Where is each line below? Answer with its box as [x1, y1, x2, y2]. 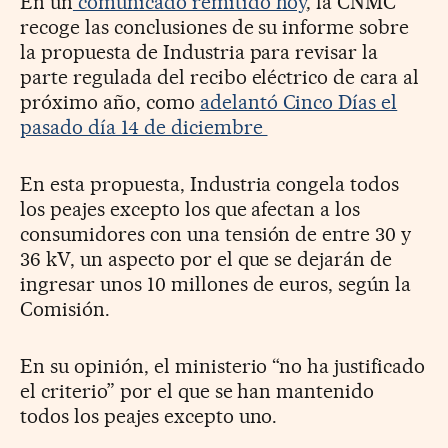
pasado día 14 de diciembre [20, 115, 268, 140]
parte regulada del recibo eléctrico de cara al [20, 65, 420, 90]
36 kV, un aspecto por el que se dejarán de [20, 247, 393, 272]
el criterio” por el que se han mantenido [20, 379, 375, 404]
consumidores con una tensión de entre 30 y [20, 222, 412, 247]
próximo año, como [20, 90, 200, 115]
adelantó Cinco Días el [199, 90, 398, 115]
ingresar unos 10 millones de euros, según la [20, 272, 412, 297]
